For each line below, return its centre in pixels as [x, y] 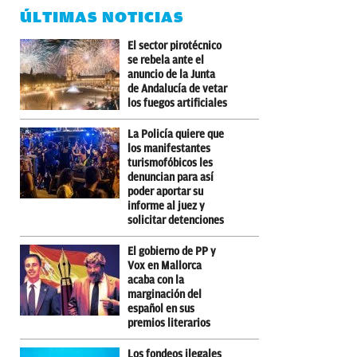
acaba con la [156, 280]
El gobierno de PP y [172, 251]
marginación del [165, 294]
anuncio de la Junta [171, 74]
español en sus [161, 308]
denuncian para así [171, 177]
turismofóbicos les [170, 163]
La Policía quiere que [176, 134]
